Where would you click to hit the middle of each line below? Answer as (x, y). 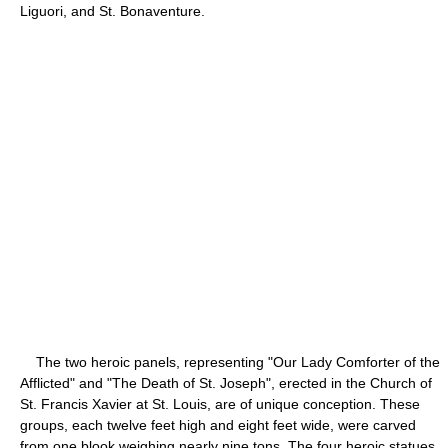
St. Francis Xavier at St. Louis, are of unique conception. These (220, 403)
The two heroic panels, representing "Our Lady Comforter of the (230, 361)
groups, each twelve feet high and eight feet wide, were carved (218, 424)
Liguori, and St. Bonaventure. (112, 10)
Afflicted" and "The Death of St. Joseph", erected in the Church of (226, 382)
